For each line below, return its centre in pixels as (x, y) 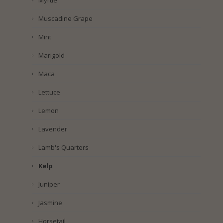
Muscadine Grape (65, 19)
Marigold (51, 56)
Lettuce (49, 92)
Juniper (49, 184)
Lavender (53, 129)
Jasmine (50, 203)
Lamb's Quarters (63, 148)
